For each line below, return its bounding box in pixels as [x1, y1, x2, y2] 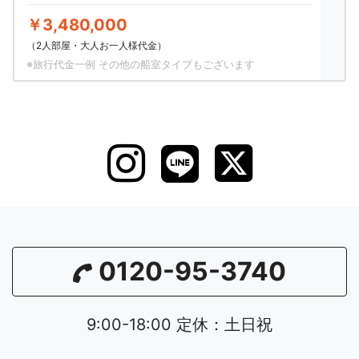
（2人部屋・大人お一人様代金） [26, 39, 167, 52]
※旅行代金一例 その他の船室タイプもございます [26, 58, 255, 71]
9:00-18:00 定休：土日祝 [87, 315, 272, 335]
